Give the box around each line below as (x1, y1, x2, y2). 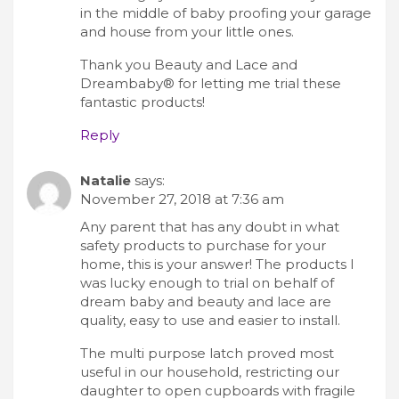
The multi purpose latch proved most (80, 344, 334, 362)
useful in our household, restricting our (80, 362, 339, 380)
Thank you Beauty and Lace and (80, 55, 297, 73)
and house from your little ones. (80, 22, 294, 40)
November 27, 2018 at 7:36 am (80, 190, 284, 208)
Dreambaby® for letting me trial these (80, 74, 341, 92)
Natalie (80, 171, 131, 189)
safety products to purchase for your (80, 236, 326, 254)
